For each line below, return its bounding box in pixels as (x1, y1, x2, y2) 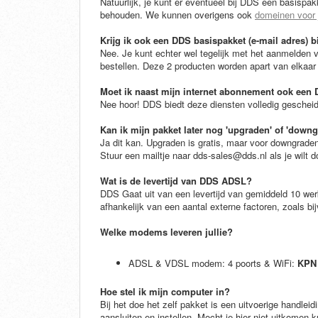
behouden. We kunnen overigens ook (100, 8, 255, 22)
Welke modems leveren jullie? (100, 225, 233, 239)
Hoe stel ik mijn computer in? (100, 285, 230, 299)
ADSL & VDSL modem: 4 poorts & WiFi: (128, 256, 297, 270)
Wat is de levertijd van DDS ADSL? (100, 174, 252, 188)
